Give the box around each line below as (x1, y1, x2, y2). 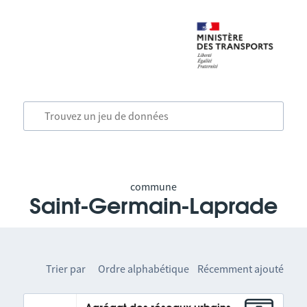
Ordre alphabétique (98, 262, 190, 275)
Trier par (46, 262, 86, 275)
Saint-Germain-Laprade (29, 196, 278, 218)
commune (130, 180, 177, 193)
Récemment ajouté (197, 262, 284, 275)
